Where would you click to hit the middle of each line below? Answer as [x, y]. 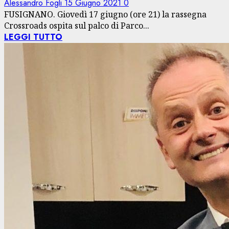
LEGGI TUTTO [33, 37]
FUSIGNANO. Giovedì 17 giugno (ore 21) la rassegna [105, 14]
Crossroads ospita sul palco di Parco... [77, 25]
